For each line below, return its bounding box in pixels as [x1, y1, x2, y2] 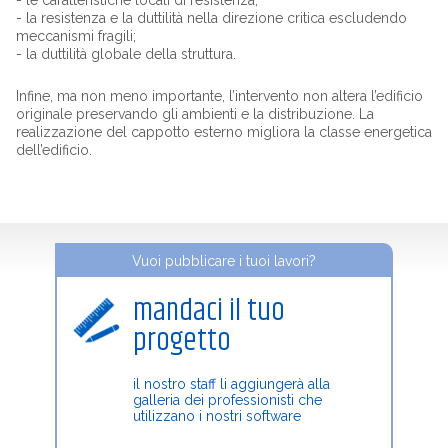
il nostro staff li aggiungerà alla [132, 375, 330, 392]
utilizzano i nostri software [132, 407, 301, 424]
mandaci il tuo [132, 288, 285, 334]
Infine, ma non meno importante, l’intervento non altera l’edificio [15, 87, 423, 104]
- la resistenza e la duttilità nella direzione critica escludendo [15, 9, 407, 26]
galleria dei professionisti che [132, 391, 322, 408]
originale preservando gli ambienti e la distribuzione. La [15, 105, 374, 122]
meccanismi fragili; [15, 27, 136, 44]
